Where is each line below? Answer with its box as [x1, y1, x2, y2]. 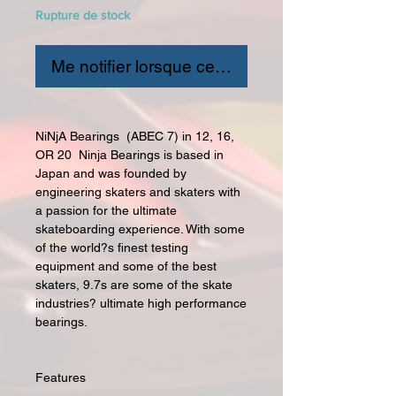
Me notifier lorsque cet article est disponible [51, 57, 379, 77]
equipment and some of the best [35, 259, 217, 274]
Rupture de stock [35, 8, 130, 23]
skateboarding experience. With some [35, 222, 245, 237]
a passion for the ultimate [35, 203, 177, 218]
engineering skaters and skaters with [35, 185, 240, 200]
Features [35, 370, 86, 385]
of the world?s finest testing [35, 240, 188, 255]
